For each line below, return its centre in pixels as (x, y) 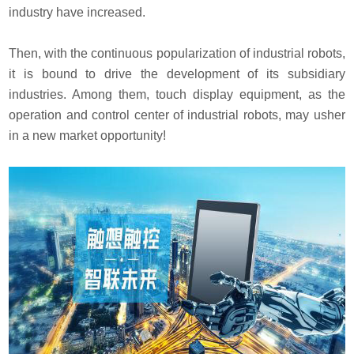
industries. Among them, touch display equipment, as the (177, 94)
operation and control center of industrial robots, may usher (177, 115)
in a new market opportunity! (88, 135)
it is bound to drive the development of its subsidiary (177, 73)
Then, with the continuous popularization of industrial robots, (177, 53)
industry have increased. (77, 12)
